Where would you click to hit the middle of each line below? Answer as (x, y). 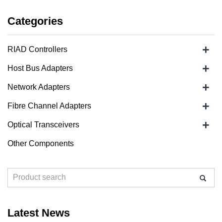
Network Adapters (39, 87)
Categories (35, 21)
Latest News (39, 213)
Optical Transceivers (43, 125)
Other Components (41, 143)
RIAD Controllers (37, 49)
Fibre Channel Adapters (49, 106)
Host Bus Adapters (40, 68)
